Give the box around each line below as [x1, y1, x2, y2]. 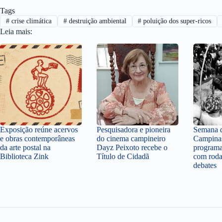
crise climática [9, 17, 52, 25]
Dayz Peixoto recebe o [97, 143, 167, 152]
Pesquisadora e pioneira [97, 125, 170, 134]
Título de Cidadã [97, 152, 149, 161]
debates [193, 161, 217, 170]
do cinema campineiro [97, 134, 166, 143]
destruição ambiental [66, 17, 126, 25]
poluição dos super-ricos [141, 17, 212, 25]
